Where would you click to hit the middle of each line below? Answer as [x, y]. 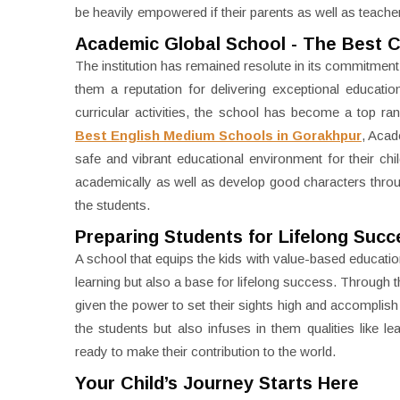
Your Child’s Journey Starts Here [217, 383]
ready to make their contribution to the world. [205, 351]
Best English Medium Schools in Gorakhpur [218, 135]
